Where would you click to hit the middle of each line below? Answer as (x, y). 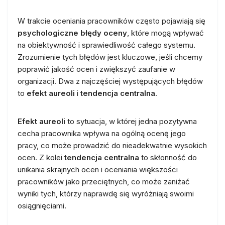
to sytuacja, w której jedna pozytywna (131, 121)
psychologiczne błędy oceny (72, 33)
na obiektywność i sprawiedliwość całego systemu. (106, 45)
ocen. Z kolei (41, 157)
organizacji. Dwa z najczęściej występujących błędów (110, 81)
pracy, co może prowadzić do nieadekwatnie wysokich (112, 145)
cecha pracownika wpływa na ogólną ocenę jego (102, 133)
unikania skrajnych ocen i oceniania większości (98, 169)
